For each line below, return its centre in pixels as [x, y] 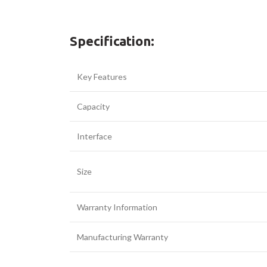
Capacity [93, 106]
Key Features [102, 77]
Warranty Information [117, 207]
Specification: [112, 41]
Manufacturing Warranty [122, 237]
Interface [94, 136]
